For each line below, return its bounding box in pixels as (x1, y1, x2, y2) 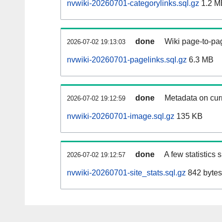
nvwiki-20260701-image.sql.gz (67, 112, 174, 121)
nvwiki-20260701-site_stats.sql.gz (67, 168, 186, 177)
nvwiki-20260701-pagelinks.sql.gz (67, 55, 187, 64)
